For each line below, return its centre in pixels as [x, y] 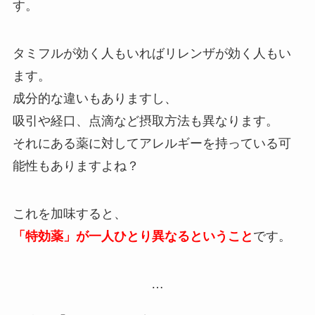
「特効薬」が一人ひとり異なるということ [133, 236]
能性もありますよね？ [76, 166]
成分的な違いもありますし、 [95, 98]
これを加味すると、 [69, 213]
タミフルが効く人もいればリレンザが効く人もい [152, 53]
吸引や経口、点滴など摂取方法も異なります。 [145, 121]
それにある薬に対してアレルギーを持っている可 [152, 143]
